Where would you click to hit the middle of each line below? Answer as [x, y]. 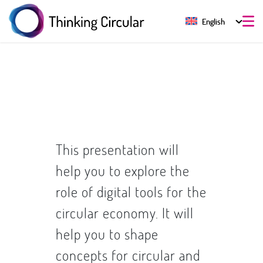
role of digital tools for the [131, 192]
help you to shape [107, 234]
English [213, 21]
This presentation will [117, 149]
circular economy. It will [125, 213]
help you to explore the [123, 171]
